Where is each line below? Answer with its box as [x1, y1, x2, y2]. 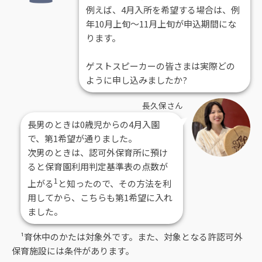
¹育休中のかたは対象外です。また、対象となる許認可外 [12, 230, 243, 243]
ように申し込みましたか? [86, 73, 187, 86]
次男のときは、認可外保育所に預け [27, 146, 168, 158]
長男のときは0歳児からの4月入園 [27, 118, 160, 130]
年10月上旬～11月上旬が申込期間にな [86, 17, 236, 30]
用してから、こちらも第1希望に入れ [27, 191, 173, 204]
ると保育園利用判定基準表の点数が [27, 160, 168, 173]
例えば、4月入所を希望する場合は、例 [86, 3, 240, 16]
